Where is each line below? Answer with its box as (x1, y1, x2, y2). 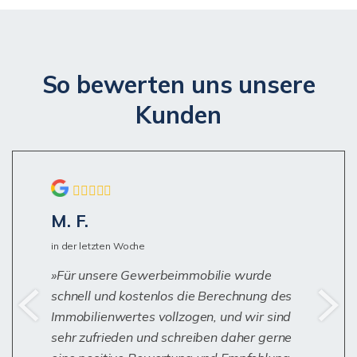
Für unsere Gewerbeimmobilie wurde (56, 267, 273, 284)
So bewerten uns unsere (41, 69, 316, 100)
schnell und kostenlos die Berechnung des (51, 288, 292, 304)
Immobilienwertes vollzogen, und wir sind (51, 308, 292, 325)
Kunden (135, 100, 222, 131)
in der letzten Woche (51, 240, 146, 253)
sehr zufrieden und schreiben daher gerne (51, 329, 292, 346)
